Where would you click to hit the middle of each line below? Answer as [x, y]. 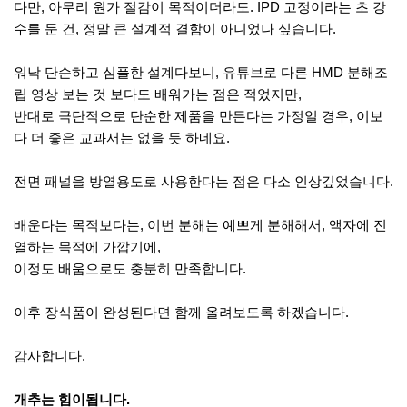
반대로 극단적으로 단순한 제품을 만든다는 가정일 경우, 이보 [199, 115]
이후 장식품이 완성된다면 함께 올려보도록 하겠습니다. [181, 312]
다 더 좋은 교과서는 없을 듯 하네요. [122, 137]
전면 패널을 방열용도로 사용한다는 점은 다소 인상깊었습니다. [203, 181]
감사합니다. [50, 355]
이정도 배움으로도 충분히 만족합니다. [130, 268]
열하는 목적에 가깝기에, [87, 246]
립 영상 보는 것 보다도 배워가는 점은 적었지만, [158, 94]
